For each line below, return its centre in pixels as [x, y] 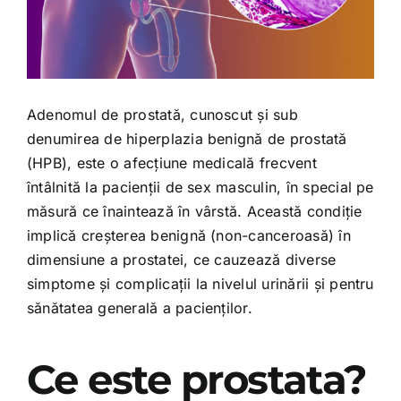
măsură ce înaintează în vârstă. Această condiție [194, 211]
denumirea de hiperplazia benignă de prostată [187, 138]
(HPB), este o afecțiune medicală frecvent [171, 162]
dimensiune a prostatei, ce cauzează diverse [181, 259]
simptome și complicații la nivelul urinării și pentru [200, 283]
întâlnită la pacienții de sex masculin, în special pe [200, 187]
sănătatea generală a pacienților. [139, 307]
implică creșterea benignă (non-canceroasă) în [188, 235]
